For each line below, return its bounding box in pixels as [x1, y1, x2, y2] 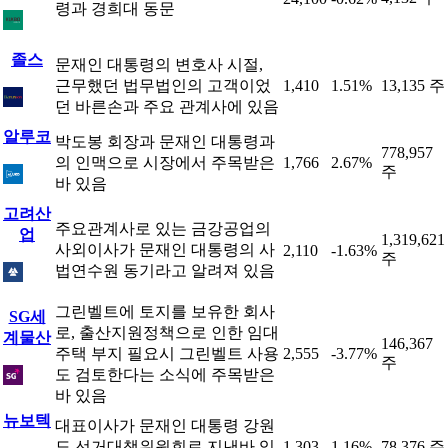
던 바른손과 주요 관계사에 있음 [55, 98, 279, 115]
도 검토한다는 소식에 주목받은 [55, 366, 275, 383]
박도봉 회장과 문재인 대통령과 [55, 133, 275, 150]
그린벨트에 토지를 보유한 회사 [55, 303, 275, 320]
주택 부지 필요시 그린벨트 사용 [55, 345, 279, 362]
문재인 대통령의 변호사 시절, [55, 56, 263, 73]
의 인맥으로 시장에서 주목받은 [55, 154, 275, 171]
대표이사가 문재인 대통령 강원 [55, 417, 275, 434]
